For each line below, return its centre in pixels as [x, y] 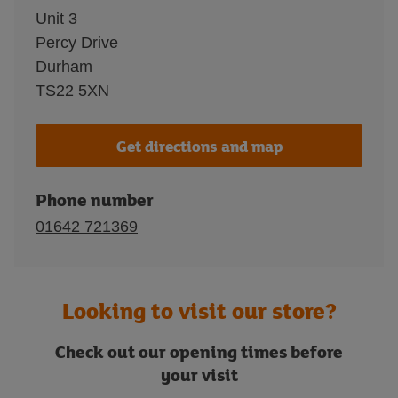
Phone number [95, 199]
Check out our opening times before [199, 351]
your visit [199, 374]
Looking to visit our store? [199, 310]
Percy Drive [77, 43]
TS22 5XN [72, 91]
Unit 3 [56, 19]
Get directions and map [199, 146]
